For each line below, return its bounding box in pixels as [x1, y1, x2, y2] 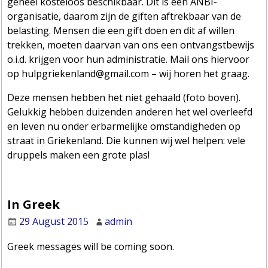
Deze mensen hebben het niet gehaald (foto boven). [7, 90, 241, 104]
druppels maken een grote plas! [7, 148, 150, 162]
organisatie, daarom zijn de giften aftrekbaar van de [7, 9, 242, 23]
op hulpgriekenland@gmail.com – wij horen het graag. [7, 66, 250, 80]
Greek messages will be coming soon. [7, 239, 175, 253]
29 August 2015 [19, 214, 89, 228]
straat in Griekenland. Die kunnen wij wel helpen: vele [7, 133, 246, 147]
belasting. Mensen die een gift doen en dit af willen [7, 23, 235, 37]
